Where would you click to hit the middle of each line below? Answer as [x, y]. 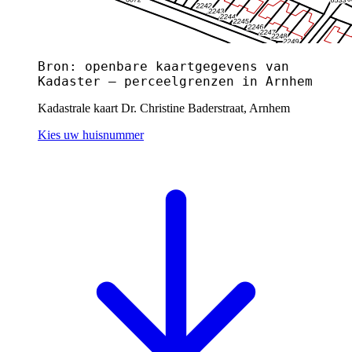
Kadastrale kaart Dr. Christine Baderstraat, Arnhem [164, 108]
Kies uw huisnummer [91, 134]
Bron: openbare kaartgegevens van [163, 66]
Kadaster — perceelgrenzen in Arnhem [175, 81]
